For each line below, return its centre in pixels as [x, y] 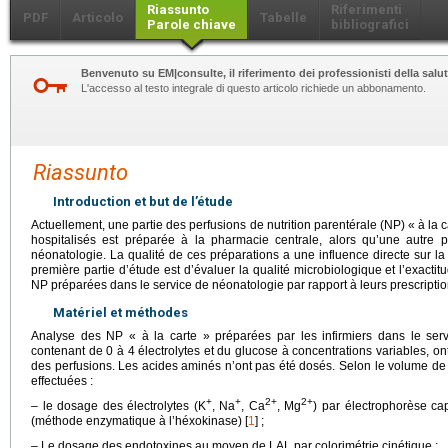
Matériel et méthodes [120, 312]
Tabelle [283, 17]
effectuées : [62, 380]
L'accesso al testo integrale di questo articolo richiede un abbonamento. [253, 87]
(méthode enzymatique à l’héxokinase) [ [139, 420]
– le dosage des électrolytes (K [118, 405]
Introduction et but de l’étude [143, 201]
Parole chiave [191, 24]
